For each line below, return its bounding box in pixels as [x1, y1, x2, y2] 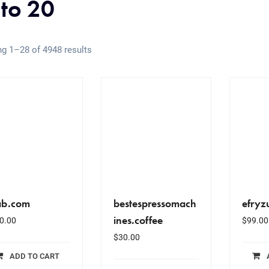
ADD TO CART [10, 251, 60, 261]
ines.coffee [113, 213, 163, 227]
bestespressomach [113, 196, 196, 210]
